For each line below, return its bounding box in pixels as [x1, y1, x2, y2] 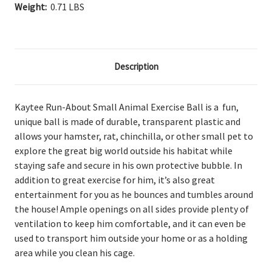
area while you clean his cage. [15, 246, 137, 259]
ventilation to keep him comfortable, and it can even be [15, 217, 246, 229]
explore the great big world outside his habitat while [15, 144, 233, 157]
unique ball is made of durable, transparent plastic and [15, 115, 240, 127]
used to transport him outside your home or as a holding [15, 231, 248, 244]
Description [114, 60, 158, 72]
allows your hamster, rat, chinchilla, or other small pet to [15, 129, 253, 142]
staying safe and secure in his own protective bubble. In [15, 158, 242, 171]
